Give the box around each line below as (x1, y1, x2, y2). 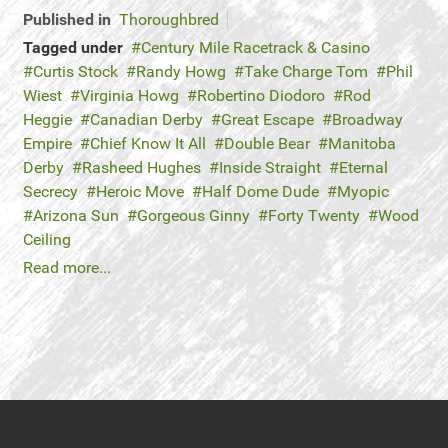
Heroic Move (96, 182, 184, 201)
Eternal (339, 158, 388, 177)
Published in (23, 10, 111, 29)
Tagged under (23, 38, 123, 57)
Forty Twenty (268, 206, 360, 225)
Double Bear (224, 134, 310, 153)
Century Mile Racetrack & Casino (141, 38, 370, 57)
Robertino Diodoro (197, 86, 325, 105)
